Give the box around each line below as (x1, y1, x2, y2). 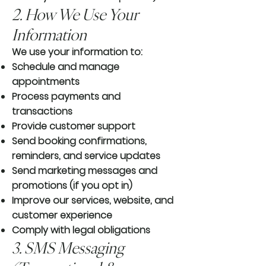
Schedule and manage (12, 60, 119, 74)
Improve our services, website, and (12, 194, 173, 208)
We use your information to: (12, 45, 142, 59)
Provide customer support (12, 119, 135, 134)
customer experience (12, 208, 112, 223)
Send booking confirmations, (12, 134, 147, 148)
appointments (12, 75, 80, 89)
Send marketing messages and (12, 164, 157, 178)
